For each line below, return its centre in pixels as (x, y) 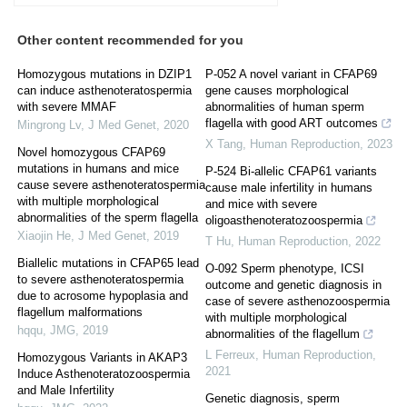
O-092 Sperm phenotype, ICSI (285, 269)
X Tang (224, 144)
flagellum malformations (80, 313)
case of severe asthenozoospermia (298, 302)
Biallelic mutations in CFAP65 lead (108, 263)
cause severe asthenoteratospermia (111, 185)
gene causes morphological (277, 91)
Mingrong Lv (49, 125)
